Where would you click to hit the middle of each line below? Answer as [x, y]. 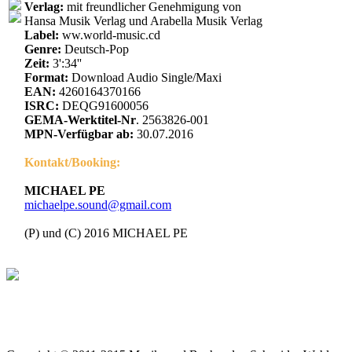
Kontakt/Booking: [72, 163]
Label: [42, 35]
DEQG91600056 [105, 106]
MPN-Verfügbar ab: [81, 134]
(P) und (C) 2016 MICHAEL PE [106, 233]
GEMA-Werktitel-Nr [80, 120]
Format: [46, 78]
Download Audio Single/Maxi [145, 78]
